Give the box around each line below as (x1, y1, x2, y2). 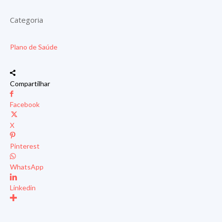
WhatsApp (10, 163, 44, 171)
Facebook (10, 100, 40, 109)
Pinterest (10, 142, 40, 150)
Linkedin (10, 183, 36, 192)
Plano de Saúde (10, 43, 57, 51)
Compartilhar (10, 79, 50, 88)
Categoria (10, 15, 43, 25)
